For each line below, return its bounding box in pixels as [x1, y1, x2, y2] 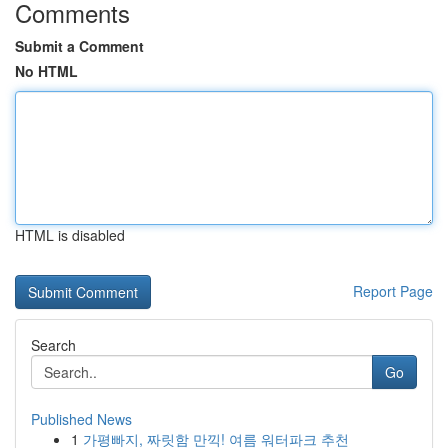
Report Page [353, 281, 433, 301]
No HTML [15, 61, 78, 81]
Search [31, 335, 76, 355]
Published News [31, 409, 132, 429]
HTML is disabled [15, 225, 125, 245]
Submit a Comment [15, 36, 144, 56]
